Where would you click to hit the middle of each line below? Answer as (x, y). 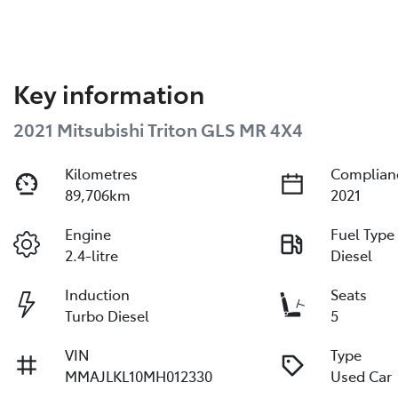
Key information (109, 92)
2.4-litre (92, 255)
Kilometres (102, 173)
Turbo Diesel (107, 315)
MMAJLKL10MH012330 (139, 375)
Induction (98, 294)
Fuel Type (363, 233)
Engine (88, 233)
